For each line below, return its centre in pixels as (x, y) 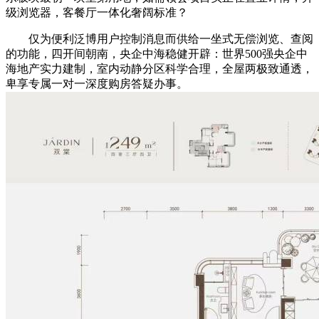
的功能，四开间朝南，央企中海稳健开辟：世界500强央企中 (157, 54)
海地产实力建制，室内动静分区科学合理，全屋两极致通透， (159, 69)
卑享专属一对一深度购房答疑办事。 (97, 84)
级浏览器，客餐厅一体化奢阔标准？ (97, 13)
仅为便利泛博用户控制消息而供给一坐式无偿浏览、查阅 (159, 39)
